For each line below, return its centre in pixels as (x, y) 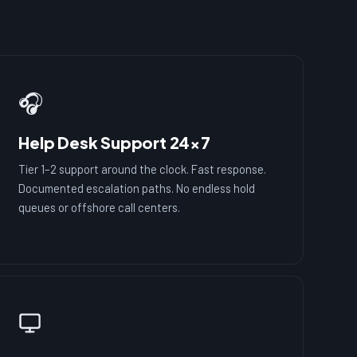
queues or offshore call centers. (100, 207)
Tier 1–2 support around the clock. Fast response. (143, 169)
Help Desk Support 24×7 (114, 142)
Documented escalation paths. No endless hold (137, 188)
